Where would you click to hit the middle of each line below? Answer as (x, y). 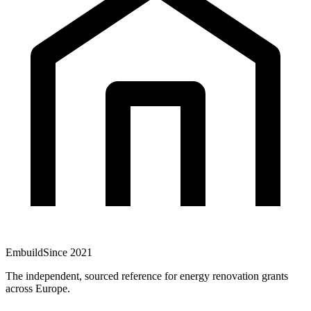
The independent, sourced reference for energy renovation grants (147, 276)
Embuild (24, 253)
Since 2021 (68, 253)
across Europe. (38, 289)
